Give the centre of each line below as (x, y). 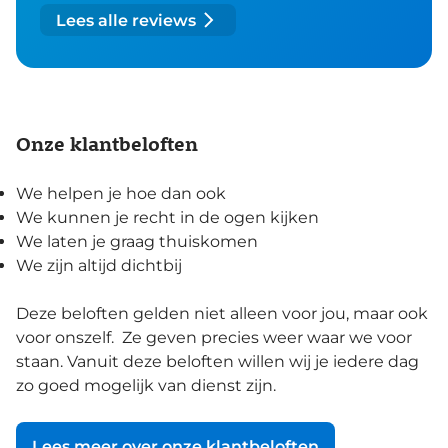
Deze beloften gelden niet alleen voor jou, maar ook (222, 314)
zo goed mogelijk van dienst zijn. (146, 386)
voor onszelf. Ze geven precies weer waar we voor (214, 338)
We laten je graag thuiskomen (137, 242)
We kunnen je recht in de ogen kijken (167, 218)
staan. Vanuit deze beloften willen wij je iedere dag (217, 362)
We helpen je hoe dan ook (121, 194)
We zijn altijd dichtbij (99, 266)
